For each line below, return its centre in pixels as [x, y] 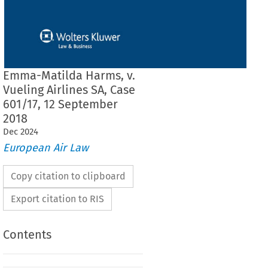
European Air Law [45, 148]
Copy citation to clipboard [68, 176]
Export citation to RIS [57, 199]
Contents [27, 235]
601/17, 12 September [60, 104]
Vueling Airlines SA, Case [69, 89]
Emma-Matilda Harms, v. [69, 75]
